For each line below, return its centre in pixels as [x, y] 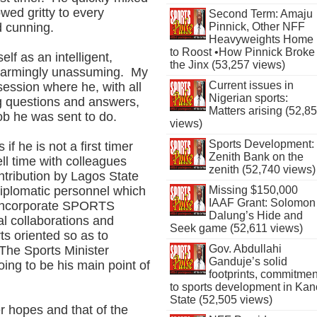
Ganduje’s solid [248, 261]
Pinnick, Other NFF [257, 27]
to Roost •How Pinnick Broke [243, 52]
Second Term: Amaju [260, 14]
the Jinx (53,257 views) [228, 65]
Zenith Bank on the [256, 157]
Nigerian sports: [248, 98]
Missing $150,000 [253, 190]
